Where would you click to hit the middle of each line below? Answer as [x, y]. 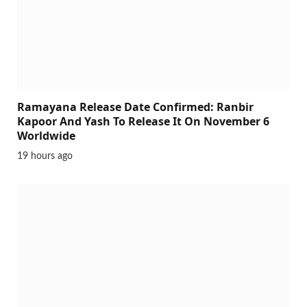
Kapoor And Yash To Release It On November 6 [143, 122]
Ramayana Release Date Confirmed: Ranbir [135, 107]
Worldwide [46, 136]
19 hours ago [45, 157]
